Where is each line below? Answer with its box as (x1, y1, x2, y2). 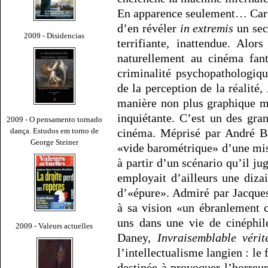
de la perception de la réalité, (117, 81, 267, 95)
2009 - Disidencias (24, 31, 85, 40)
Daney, (117, 231, 157, 245)
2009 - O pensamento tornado (7, 114, 102, 124)
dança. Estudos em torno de (10, 126, 99, 135)
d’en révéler (117, 22, 180, 35)
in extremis (179, 22, 234, 35)
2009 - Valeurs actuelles (16, 221, 93, 230)
